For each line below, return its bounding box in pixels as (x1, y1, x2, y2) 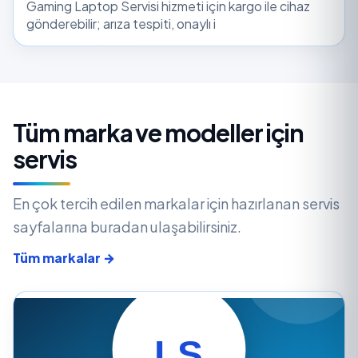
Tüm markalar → (13, 249, 115, 266)
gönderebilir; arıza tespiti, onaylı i (26, 14, 216, 32)
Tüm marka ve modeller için (13, 117, 304, 148)
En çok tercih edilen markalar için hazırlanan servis (13, 193, 340, 213)
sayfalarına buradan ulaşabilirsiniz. (13, 217, 241, 236)
